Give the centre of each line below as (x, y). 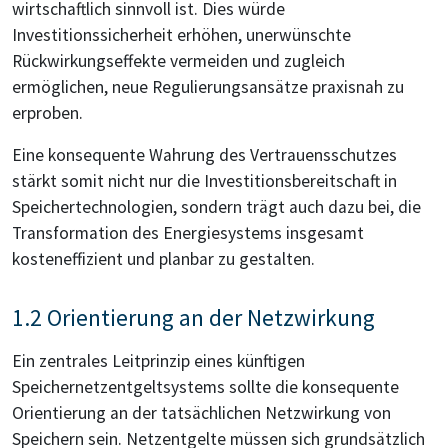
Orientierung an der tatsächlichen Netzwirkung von (201, 413)
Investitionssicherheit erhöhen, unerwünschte (181, 35)
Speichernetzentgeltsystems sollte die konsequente (205, 387)
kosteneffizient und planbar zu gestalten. (163, 259)
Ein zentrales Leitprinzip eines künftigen (158, 361)
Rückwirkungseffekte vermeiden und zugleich (178, 61)
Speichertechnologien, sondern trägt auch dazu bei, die (216, 207)
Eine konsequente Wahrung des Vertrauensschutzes (204, 155)
